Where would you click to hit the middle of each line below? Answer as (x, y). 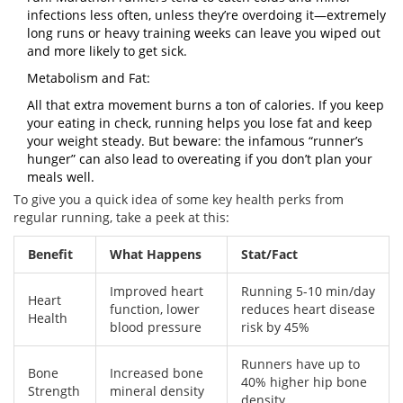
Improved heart (157, 291)
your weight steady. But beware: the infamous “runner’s (195, 141)
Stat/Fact (269, 255)
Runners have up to (300, 364)
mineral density (157, 391)
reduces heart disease (308, 309)
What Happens (156, 255)
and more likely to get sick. (107, 51)
